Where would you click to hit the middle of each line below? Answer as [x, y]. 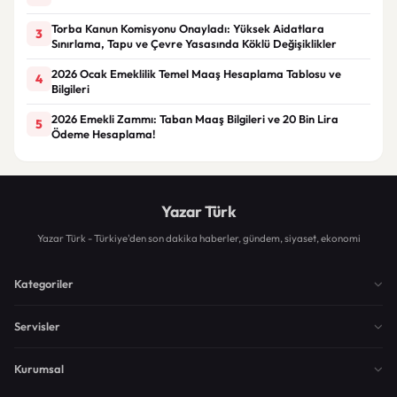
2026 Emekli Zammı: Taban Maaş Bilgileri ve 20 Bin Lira [195, 118]
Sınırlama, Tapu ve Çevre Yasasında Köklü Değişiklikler [194, 43]
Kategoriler [44, 283]
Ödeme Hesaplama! [104, 133]
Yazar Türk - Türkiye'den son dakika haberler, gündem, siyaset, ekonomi [198, 237]
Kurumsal [39, 368]
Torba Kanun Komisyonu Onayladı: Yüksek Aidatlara [188, 28]
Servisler [37, 326]
